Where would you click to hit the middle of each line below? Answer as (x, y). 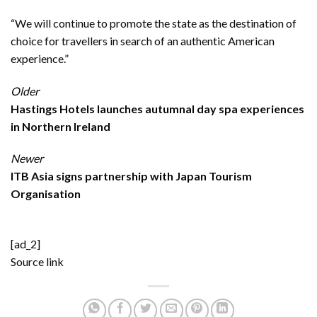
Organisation (46, 194)
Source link (37, 262)
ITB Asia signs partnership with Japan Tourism (131, 176)
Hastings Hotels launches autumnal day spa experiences (157, 108)
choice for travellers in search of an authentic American (143, 40)
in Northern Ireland (60, 126)
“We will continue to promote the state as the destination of (154, 23)
